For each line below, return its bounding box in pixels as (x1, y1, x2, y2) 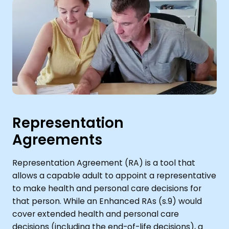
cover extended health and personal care (12, 208, 179, 220)
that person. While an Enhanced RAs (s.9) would (12, 195, 202, 207)
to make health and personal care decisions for (12, 182, 201, 194)
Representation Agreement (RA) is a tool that (12, 156, 195, 169)
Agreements (12, 130, 102, 150)
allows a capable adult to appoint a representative (12, 169, 216, 181)
